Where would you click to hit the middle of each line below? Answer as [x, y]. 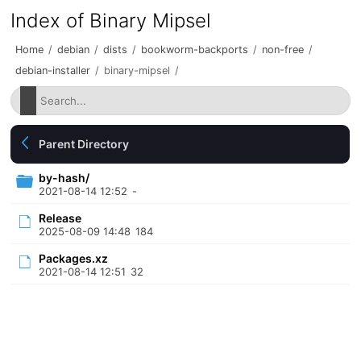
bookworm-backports [195, 50]
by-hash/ [64, 178]
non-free [283, 50]
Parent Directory [84, 144]
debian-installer [53, 71]
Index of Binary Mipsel [111, 21]
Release [60, 218]
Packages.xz [74, 258]
